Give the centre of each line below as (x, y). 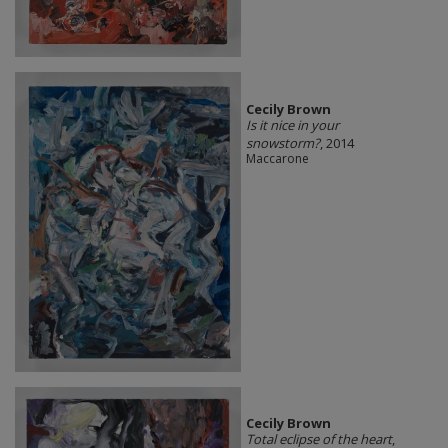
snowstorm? (282, 142)
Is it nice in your (292, 124)
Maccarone (277, 158)
